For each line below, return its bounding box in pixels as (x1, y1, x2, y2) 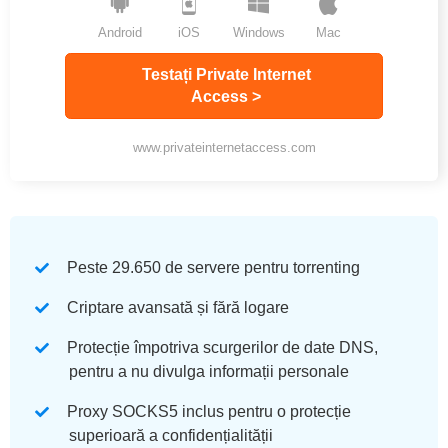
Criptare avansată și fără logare (67, 298, 289, 316)
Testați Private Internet (141, 66, 311, 84)
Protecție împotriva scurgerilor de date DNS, (67, 338, 378, 356)
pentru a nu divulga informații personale (69, 362, 349, 380)
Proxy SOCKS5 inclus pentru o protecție (67, 402, 351, 420)
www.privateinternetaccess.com (132, 139, 316, 155)
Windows (232, 25, 285, 41)
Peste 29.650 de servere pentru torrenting (67, 258, 360, 276)
